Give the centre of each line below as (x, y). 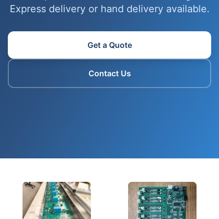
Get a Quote (109, 45)
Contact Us (109, 73)
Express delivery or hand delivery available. (109, 9)
